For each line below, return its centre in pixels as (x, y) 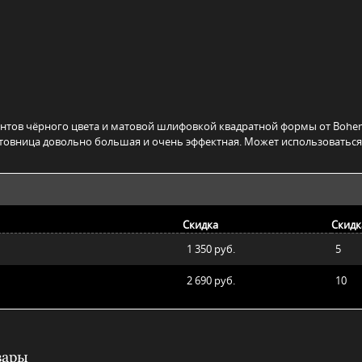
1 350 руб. (211, 249)
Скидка (200, 225)
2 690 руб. (211, 281)
